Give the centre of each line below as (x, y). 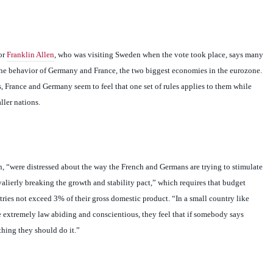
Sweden (128, 55)
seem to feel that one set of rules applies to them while (162, 87)
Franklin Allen (30, 55)
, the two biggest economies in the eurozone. (189, 71)
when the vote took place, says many (202, 55)
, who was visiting (84, 55)
